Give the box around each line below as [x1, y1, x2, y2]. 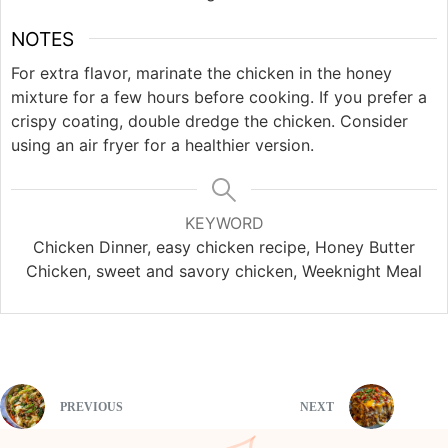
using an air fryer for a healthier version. [11, 134, 314, 155]
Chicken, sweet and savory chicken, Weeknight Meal [26, 260, 422, 281]
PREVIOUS [60, 400, 123, 415]
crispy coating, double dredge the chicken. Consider [11, 110, 408, 131]
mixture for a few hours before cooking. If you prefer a [11, 86, 427, 107]
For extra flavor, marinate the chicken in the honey [11, 62, 392, 83]
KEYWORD [184, 212, 264, 233]
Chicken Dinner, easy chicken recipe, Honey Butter [33, 236, 415, 257]
